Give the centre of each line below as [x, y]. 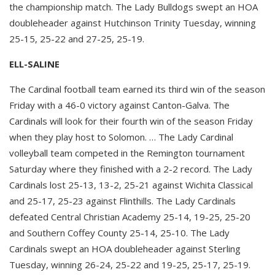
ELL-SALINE [34, 64]
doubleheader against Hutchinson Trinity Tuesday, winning [133, 22]
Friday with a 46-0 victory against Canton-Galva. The [119, 105]
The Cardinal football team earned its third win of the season [137, 89]
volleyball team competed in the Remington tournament [127, 153]
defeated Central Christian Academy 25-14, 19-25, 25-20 [130, 216]
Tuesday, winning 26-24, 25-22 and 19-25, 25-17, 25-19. [130, 264]
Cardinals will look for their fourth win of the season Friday [131, 121]
